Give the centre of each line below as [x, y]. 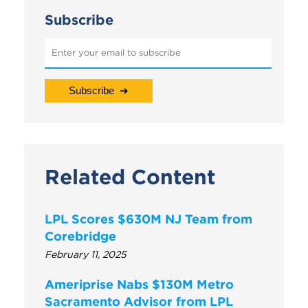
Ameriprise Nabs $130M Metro [139, 284]
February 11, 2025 [86, 254]
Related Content [130, 177]
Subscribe [79, 19]
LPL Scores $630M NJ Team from [148, 219]
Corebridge [80, 236]
